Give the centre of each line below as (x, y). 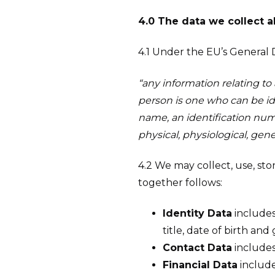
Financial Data (200, 265)
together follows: (180, 182)
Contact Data (197, 248)
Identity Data (197, 214)
